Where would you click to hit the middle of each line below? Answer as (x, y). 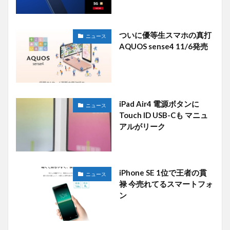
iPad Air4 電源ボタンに (159, 104)
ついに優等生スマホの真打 (165, 35)
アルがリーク (142, 127)
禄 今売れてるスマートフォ (166, 184)
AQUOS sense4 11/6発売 (163, 46)
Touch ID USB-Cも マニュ (163, 115)
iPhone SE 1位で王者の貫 (163, 173)
